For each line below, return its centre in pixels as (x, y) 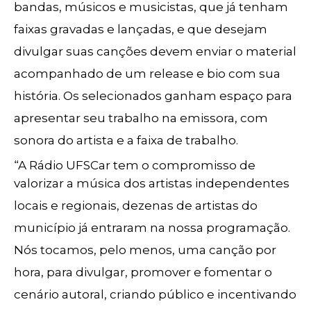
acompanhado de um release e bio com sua (147, 74)
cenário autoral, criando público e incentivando (155, 294)
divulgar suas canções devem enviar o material (155, 51)
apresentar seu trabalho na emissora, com (141, 118)
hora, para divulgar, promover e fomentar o (143, 272)
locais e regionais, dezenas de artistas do (136, 205)
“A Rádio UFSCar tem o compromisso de (135, 165)
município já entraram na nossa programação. (152, 228)
